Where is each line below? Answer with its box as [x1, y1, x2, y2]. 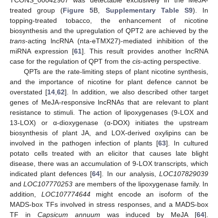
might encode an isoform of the [90, 190, 209, 199]
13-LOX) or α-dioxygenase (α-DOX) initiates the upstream [10, 119, 208, 127]
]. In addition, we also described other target [65, 88, 208, 96]
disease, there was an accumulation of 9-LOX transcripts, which [10, 160, 208, 168]
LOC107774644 [41, 190, 91, 199]
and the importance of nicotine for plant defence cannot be [10, 78, 208, 86]
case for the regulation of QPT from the [10, 57, 132, 66]
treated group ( [10, 6, 63, 15]
